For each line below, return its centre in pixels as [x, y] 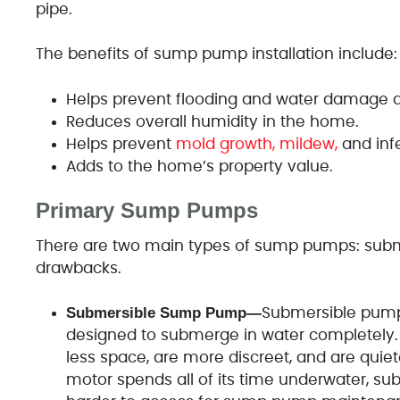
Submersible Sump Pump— [163, 313]
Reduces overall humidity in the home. [212, 121]
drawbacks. [78, 268]
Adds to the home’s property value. [199, 166]
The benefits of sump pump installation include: [216, 54]
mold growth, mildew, [254, 144]
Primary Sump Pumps [146, 210]
